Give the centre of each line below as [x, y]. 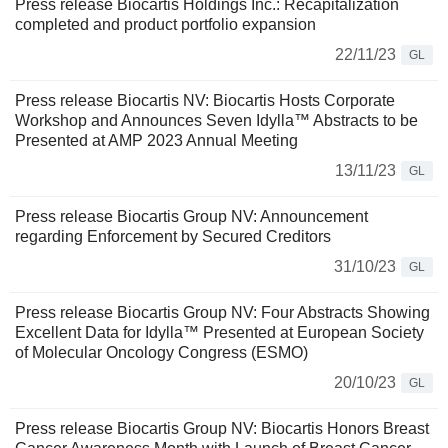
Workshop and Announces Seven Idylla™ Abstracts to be [216, 121]
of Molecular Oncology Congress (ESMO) [161, 353]
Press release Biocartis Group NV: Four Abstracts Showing [222, 313]
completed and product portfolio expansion [165, 25]
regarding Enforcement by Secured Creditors [173, 237]
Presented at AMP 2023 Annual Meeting [156, 141]
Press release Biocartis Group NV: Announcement [191, 217]
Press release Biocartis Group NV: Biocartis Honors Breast [222, 429]
